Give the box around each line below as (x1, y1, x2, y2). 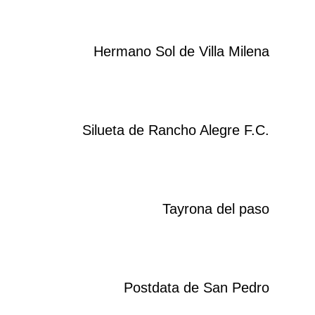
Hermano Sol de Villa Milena (94, 44, 269, 60)
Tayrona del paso (162, 201, 269, 217)
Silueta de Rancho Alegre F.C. (82, 122, 269, 139)
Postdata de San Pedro (124, 280, 269, 296)
